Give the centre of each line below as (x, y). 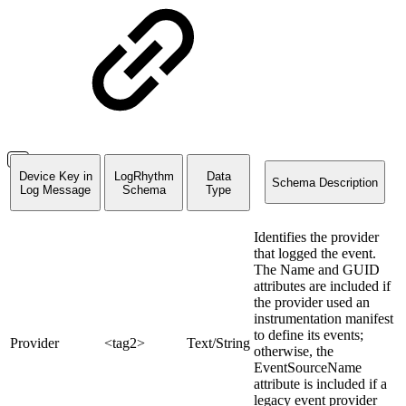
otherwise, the (294, 352)
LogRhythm (144, 176)
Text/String (218, 343)
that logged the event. (315, 254)
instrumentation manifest (324, 319)
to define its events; (309, 335)
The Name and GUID (317, 270)
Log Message (55, 189)
